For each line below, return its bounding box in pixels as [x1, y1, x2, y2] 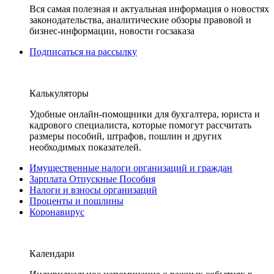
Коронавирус [29, 207, 84, 217]
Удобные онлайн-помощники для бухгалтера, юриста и [29, 109, 260, 119]
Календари [29, 248, 75, 259]
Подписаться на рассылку [29, 46, 137, 57]
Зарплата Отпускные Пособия [29, 174, 155, 184]
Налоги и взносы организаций [29, 185, 157, 195]
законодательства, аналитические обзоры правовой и [29, 15, 251, 25]
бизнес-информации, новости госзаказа [29, 26, 194, 36]
